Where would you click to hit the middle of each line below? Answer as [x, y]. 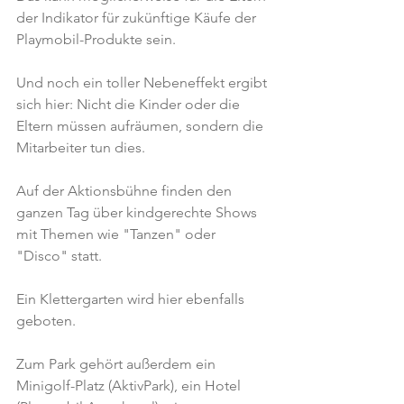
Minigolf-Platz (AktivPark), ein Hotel [130, 386]
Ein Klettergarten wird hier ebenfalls [132, 299]
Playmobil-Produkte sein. [96, 39]
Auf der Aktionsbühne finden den [126, 191]
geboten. [46, 321]
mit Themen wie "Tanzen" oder [118, 234]
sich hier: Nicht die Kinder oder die [130, 104]
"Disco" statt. [59, 256]
